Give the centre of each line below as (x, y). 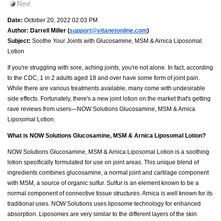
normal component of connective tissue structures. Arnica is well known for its (110, 193)
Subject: (19, 41)
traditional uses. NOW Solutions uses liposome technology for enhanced (104, 203)
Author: (18, 30)
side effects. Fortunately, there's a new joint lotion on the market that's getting (109, 98)
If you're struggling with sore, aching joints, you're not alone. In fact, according (110, 67)
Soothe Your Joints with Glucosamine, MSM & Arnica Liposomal (116, 41)
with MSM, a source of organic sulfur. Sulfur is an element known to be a (103, 183)
